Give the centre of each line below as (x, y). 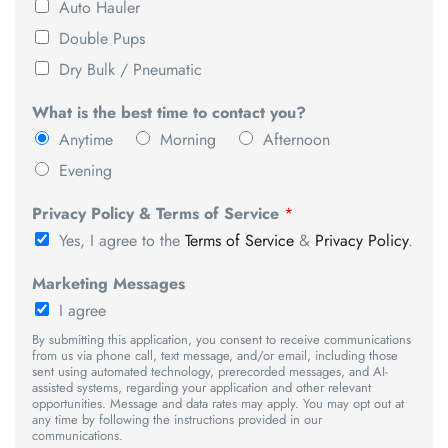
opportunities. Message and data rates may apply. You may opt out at (218, 404)
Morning (188, 140)
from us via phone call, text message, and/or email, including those (215, 356)
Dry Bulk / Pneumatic (130, 70)
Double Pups (102, 39)
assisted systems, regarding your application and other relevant (201, 388)
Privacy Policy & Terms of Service (158, 214)
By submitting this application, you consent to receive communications (221, 340)
